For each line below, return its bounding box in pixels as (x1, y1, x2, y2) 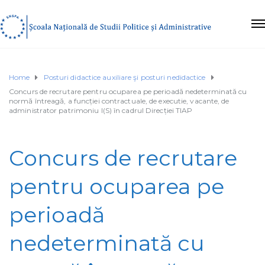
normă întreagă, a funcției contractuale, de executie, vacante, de (9, 96, 230, 105)
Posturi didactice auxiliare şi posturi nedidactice (43, 72, 206, 82)
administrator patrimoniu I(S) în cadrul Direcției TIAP (9, 105, 193, 115)
